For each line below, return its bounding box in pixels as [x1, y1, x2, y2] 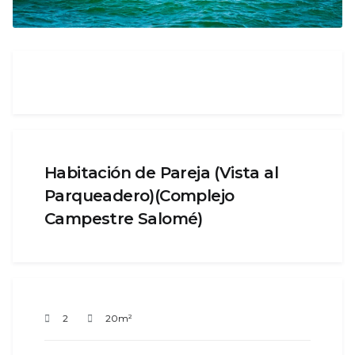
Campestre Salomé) [44, 209, 203, 229]
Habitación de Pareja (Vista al [44, 163, 278, 183]
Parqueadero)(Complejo [44, 186, 235, 206]
